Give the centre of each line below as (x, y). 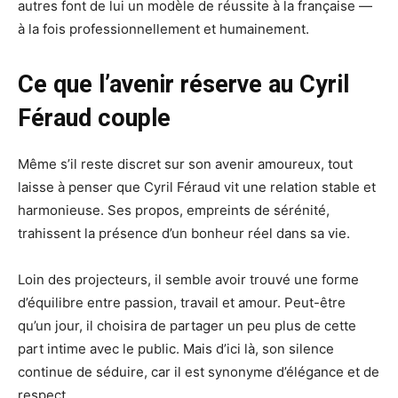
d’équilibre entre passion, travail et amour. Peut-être (182, 303)
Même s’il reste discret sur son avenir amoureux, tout (185, 164)
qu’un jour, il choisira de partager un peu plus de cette (187, 326)
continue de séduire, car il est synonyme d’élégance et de (199, 372)
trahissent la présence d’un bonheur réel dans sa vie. (184, 234)
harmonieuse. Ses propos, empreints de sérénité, (174, 211)
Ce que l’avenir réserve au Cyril (183, 85)
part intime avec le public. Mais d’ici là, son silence (176, 349)
